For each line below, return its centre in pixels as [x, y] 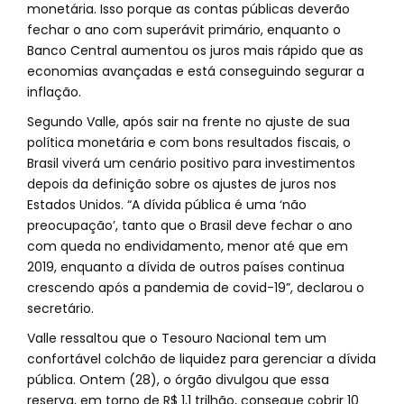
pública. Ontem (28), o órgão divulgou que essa [178, 380]
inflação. [54, 92]
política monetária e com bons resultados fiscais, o [189, 142]
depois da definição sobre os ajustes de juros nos [182, 184]
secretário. [60, 308]
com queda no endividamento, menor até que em [188, 246]
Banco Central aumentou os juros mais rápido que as [195, 50]
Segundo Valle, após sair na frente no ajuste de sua [188, 122]
